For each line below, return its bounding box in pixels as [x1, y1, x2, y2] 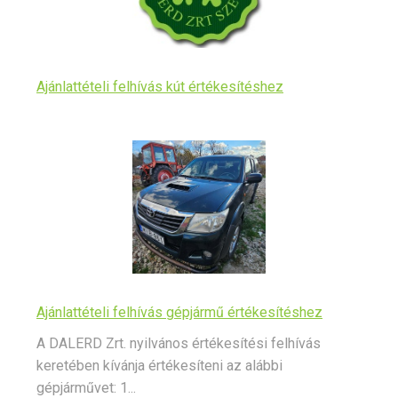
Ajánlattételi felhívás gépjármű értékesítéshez [36, 304, 322, 322]
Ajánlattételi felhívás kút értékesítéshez [36, 78, 283, 96]
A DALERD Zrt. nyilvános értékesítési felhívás [36, 335, 321, 353]
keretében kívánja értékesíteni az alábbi [36, 357, 283, 375]
